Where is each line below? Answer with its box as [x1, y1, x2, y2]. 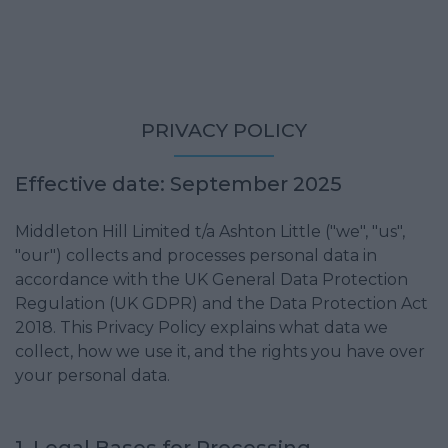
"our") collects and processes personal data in [15, 246, 377, 265]
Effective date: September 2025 [15, 172, 342, 196]
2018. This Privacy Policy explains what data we [15, 318, 388, 337]
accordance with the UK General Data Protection [15, 270, 408, 289]
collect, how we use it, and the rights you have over [15, 342, 425, 361]
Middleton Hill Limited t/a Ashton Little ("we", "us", [15, 222, 405, 241]
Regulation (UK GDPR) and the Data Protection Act [15, 294, 428, 313]
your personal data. [15, 366, 170, 385]
